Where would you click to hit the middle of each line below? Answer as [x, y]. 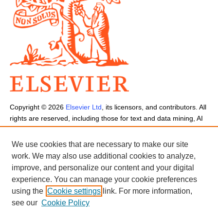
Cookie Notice [153, 152]
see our [25, 203]
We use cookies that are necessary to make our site [100, 144]
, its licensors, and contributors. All [154, 107]
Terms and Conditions [43, 152]
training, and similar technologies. [61, 130]
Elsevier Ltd [84, 107]
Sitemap [194, 152]
